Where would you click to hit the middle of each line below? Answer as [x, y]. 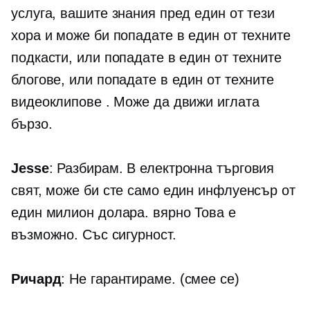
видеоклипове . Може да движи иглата [135, 102]
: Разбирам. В [94, 168]
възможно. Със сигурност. [94, 235]
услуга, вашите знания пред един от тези [143, 13]
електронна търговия [207, 168]
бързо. [32, 124]
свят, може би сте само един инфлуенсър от [153, 191]
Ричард [36, 279]
